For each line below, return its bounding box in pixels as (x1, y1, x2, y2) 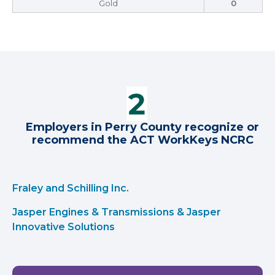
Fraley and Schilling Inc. (12, 182, 129, 194)
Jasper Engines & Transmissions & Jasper (12, 206, 221, 218)
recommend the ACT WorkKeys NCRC (31, 133, 254, 147)
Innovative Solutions (12, 221, 115, 233)
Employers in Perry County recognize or (26, 120, 259, 134)
